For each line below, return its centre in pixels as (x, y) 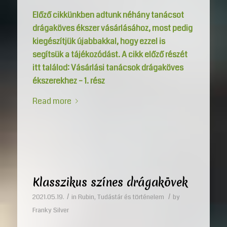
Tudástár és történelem (130, 197)
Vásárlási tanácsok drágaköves (127, 67)
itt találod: (51, 67)
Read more (52, 101)
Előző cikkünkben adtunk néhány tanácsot (108, 15)
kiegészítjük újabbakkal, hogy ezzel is (99, 41)
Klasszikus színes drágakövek (110, 182)
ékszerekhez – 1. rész (68, 81)
